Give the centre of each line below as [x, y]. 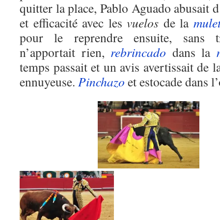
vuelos [143, 23]
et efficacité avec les [73, 23]
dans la [191, 52]
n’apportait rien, [65, 52]
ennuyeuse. [49, 82]
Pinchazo [101, 82]
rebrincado [138, 52]
